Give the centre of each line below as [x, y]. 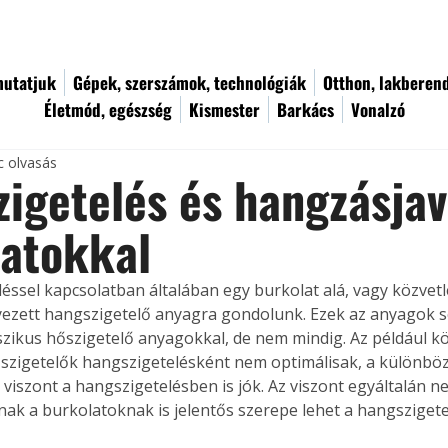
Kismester [224, 109]
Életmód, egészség [108, 109]
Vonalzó [378, 109]
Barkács [305, 109]
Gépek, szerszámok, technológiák [189, 82]
